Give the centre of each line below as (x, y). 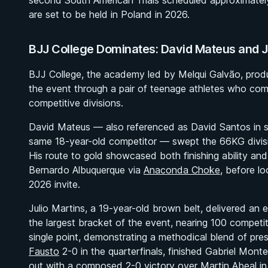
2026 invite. (54, 184)
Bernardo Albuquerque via (86, 170)
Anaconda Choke (182, 170)
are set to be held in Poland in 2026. (109, 14)
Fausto (44, 251)
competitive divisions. (76, 103)
